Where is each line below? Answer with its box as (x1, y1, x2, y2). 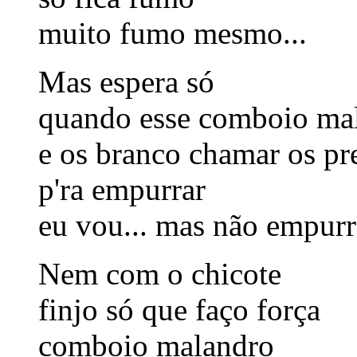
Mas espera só (38, 64, 214, 99)
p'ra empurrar (38, 171, 206, 206)
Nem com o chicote (38, 256, 281, 291)
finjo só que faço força (38, 292, 320, 327)
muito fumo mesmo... (38, 15, 307, 50)
